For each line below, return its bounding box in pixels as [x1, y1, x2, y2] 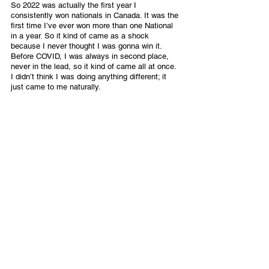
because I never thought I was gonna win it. [11, 41, 164, 50]
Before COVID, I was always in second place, [11, 51, 171, 61]
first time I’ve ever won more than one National [11, 20, 175, 30]
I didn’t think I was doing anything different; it [11, 71, 169, 81]
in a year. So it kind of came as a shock [11, 31, 151, 40]
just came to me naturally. [11, 82, 101, 91]
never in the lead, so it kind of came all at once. [11, 61, 178, 71]
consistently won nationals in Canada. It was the [11, 10, 181, 20]
